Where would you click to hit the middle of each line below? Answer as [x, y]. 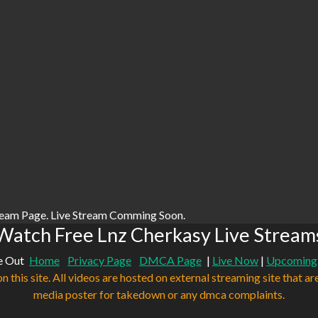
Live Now [235, 261]
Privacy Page [99, 261]
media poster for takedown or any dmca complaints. [159, 295]
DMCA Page [170, 261]
